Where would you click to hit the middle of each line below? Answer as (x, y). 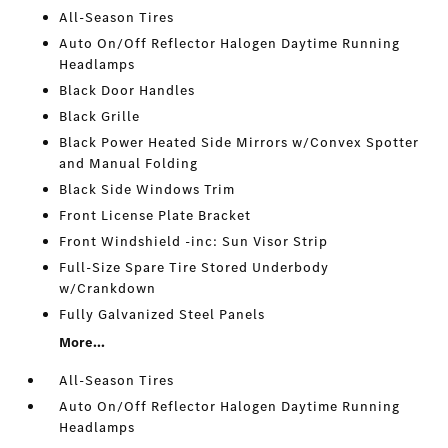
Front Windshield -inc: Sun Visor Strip (194, 242)
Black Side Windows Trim (147, 190)
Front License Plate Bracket (155, 216)
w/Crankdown (108, 289)
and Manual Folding (129, 164)
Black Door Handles (127, 91)
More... (82, 343)
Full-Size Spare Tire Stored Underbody (194, 268)
